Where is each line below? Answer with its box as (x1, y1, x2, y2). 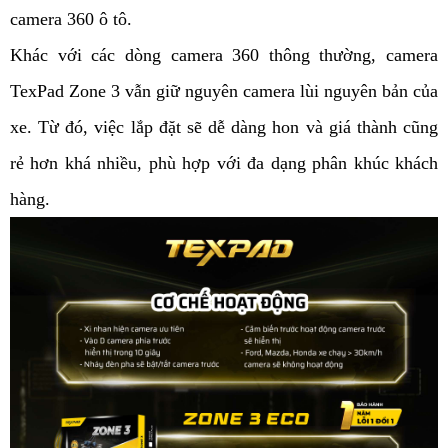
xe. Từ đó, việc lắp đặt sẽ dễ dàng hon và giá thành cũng (10, 117, 438, 138)
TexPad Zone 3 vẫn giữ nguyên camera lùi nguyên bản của (10, 81, 438, 102)
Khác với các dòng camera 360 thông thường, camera (10, 45, 438, 66)
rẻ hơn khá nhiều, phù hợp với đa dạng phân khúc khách (10, 153, 438, 174)
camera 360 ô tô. (10, 9, 132, 30)
